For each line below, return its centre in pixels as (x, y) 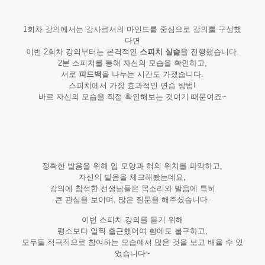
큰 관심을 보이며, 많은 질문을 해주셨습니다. (132, 200)
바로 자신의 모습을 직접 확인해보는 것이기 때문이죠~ (132, 97)
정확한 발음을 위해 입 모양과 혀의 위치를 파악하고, (132, 166)
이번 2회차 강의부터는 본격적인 (83, 52)
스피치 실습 (160, 52)
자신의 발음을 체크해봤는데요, (132, 177)
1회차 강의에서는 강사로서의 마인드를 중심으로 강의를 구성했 (132, 29)
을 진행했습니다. (209, 52)
